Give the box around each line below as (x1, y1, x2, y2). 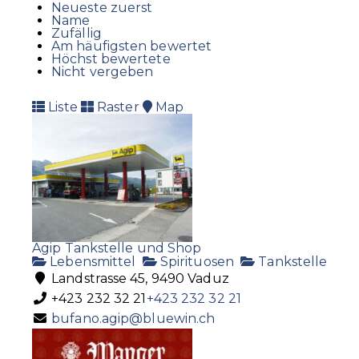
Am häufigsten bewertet (51, 38, 212, 54)
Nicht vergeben (51, 63, 154, 79)
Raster (93, 99, 139, 115)
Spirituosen (156, 253, 234, 269)
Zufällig (51, 25, 102, 41)
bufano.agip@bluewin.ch (51, 310, 216, 326)
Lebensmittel (46, 253, 136, 269)
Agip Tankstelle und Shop (32, 240, 202, 256)
